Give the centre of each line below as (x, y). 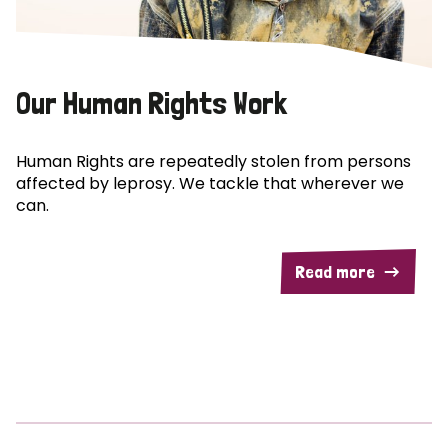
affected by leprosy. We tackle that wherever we (210, 183)
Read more (335, 272)
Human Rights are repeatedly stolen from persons (213, 161)
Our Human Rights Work (151, 102)
